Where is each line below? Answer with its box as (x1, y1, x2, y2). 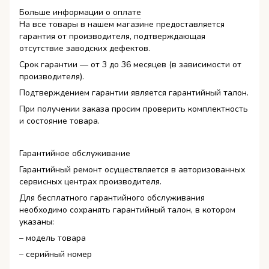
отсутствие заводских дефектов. (19, 43, 150, 55)
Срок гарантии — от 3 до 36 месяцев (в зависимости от (19, 59, 241, 71)
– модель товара (19, 232, 86, 244)
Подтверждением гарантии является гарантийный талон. (19, 87, 249, 99)
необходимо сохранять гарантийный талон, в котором (19, 204, 235, 216)
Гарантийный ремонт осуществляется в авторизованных (19, 164, 245, 176)
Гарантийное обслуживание (19, 148, 130, 160)
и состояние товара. (19, 115, 100, 127)
